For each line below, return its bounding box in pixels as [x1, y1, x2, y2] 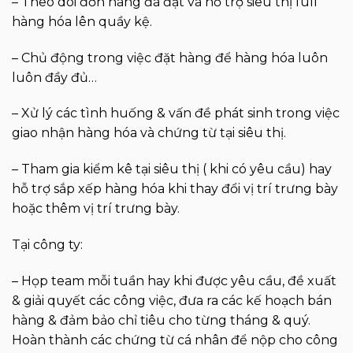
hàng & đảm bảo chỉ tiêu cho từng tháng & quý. [12, 312, 310, 328]
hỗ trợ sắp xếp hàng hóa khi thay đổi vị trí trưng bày [12, 181, 338, 197]
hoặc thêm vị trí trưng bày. [12, 201, 180, 217]
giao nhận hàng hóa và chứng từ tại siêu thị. [12, 125, 286, 141]
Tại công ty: [12, 236, 83, 252]
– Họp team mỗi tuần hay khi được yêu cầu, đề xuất [12, 273, 336, 288]
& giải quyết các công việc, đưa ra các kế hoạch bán [12, 292, 332, 308]
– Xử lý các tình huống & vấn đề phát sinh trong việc [12, 106, 340, 121]
